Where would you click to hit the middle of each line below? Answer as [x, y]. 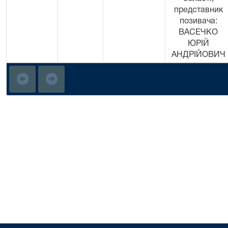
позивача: [198, 21]
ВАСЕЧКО [198, 33]
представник [198, 10]
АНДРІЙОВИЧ [198, 55]
